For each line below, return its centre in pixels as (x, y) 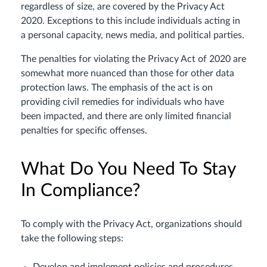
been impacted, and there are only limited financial (126, 116)
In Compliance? (80, 191)
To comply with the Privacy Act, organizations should (131, 224)
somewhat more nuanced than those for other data (128, 73)
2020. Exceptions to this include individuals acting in (131, 21)
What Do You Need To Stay (128, 169)
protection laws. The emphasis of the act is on (117, 88)
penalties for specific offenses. (84, 131)
